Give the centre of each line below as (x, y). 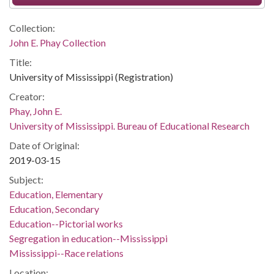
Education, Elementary (56, 194)
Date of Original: (44, 145)
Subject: (26, 180)
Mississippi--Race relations (66, 253)
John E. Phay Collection (57, 43)
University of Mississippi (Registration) (91, 77)
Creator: (27, 96)
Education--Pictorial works (66, 224)
